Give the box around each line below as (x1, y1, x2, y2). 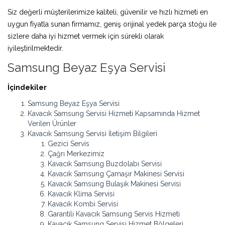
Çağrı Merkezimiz (48, 149, 104, 158)
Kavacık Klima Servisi (48, 189, 115, 198)
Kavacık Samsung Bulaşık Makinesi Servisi (48, 179, 181, 188)
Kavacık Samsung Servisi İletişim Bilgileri (28, 129, 157, 138)
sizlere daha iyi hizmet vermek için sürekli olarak (8, 32, 164, 40)
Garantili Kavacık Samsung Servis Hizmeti (48, 209, 180, 218)
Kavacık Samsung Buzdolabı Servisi (48, 159, 162, 168)
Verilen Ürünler (28, 119, 76, 128)
